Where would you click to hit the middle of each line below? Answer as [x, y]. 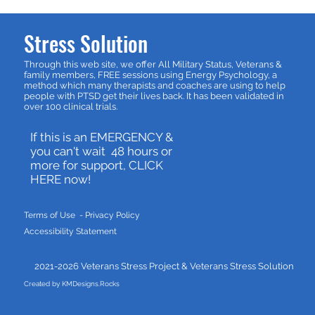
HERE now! [60, 179]
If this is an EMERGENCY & [102, 137]
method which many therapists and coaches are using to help [155, 85]
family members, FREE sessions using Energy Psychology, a [150, 75]
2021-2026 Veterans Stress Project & [107, 266]
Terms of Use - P [57, 215]
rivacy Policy [115, 215]
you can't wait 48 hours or [101, 151]
